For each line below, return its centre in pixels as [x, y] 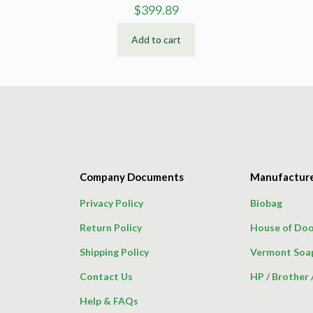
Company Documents [132, 176]
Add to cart [156, 39]
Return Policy [111, 227]
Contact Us [106, 276]
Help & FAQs [109, 300]
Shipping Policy [114, 252]
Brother [290, 276]
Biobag [266, 203]
